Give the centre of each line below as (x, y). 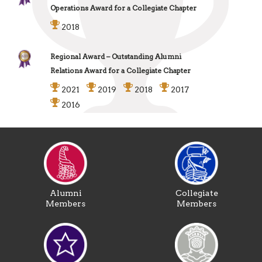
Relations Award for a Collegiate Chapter (120, 70)
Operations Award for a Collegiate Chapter (123, 8)
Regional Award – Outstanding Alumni (116, 56)
